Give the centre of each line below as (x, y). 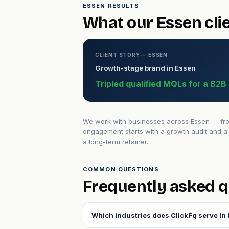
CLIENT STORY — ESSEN (131, 55)
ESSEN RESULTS (111, 6)
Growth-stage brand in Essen (145, 68)
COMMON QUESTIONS (121, 169)
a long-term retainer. (116, 142)
